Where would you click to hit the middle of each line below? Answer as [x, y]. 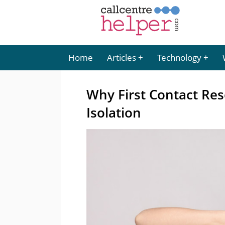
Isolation [114, 113]
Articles [122, 58]
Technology [179, 58]
